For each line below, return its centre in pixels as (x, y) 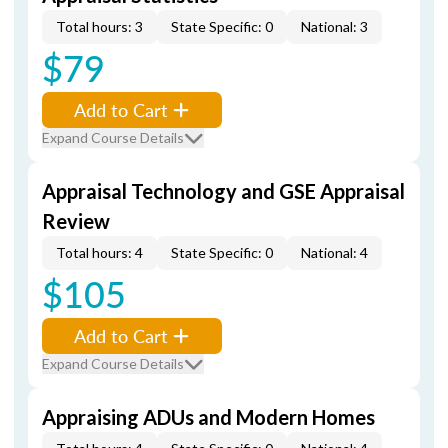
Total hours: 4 (99, 252)
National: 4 (334, 252)
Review (76, 221)
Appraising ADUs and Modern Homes (208, 417)
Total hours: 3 (99, 26)
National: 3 (334, 26)
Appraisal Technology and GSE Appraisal (223, 191)
